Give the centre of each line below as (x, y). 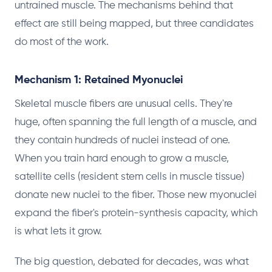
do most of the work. (62, 42)
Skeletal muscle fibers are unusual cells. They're (124, 104)
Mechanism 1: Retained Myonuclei (99, 80)
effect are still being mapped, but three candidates (134, 24)
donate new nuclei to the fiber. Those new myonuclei (136, 195)
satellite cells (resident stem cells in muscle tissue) (130, 177)
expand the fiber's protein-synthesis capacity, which (136, 213)
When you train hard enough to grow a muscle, (122, 158)
